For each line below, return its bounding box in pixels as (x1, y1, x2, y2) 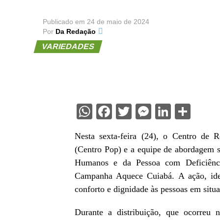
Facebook (112, 102, 177, 121)
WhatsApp (92, 102, 163, 121)
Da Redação (55, 27, 96, 36)
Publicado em (43, 18, 85, 26)
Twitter (132, 102, 180, 121)
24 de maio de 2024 (87, 18, 149, 26)
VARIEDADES (40, 42, 96, 51)
